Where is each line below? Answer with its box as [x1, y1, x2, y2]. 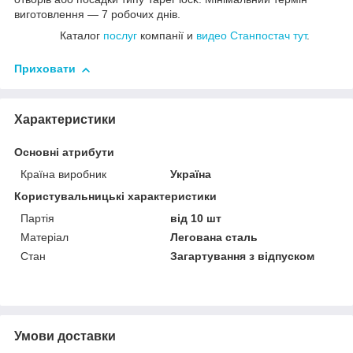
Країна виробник [20, 168, 106, 181]
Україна [170, 168, 212, 181]
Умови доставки [14, 329, 116, 344]
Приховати [14, 62, 76, 76]
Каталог [59, 29, 103, 43]
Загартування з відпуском [170, 250, 315, 263]
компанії [136, 29, 184, 43]
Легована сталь [170, 231, 258, 244]
